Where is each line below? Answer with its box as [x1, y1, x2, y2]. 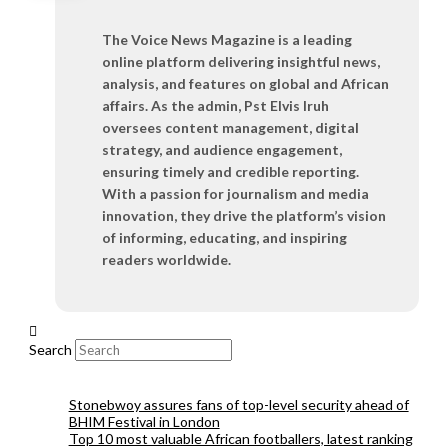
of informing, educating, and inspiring [102, 228, 348, 246]
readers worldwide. [102, 250, 232, 268]
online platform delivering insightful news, [102, 52, 381, 70]
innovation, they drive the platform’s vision [102, 206, 387, 224]
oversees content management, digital [102, 118, 360, 136]
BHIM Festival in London [68, 412, 220, 430]
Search [28, 340, 72, 358]
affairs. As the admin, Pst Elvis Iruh [102, 96, 330, 114]
